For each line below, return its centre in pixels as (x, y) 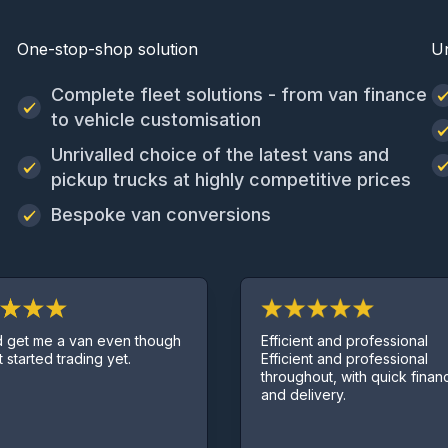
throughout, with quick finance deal (258, 377)
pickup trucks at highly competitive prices (231, 180)
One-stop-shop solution (108, 49)
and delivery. (185, 395)
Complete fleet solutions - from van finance (239, 95)
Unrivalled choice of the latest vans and (220, 155)
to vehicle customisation (156, 120)
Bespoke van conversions (161, 215)
